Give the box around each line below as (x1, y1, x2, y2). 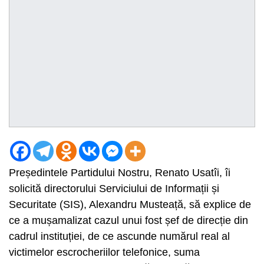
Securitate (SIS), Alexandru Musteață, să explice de (9, 198, 251, 210)
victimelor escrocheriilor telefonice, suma (9, 246, 200, 258)
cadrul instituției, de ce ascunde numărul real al (9, 230, 230, 242)
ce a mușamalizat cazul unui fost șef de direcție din (9, 214, 248, 226)
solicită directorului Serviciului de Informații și (9, 182, 219, 194)
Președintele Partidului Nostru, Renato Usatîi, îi (9, 166, 230, 179)
